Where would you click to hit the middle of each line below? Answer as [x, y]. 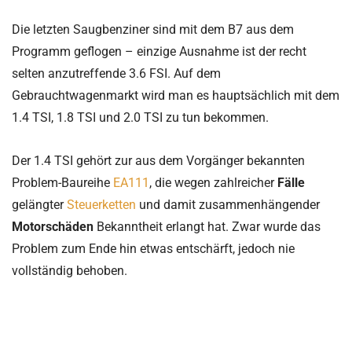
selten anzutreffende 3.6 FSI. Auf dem [116, 74]
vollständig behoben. [71, 271]
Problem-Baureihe [62, 183]
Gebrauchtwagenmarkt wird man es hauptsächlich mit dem [176, 96]
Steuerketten [101, 205]
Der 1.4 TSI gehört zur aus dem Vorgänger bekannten [158, 161]
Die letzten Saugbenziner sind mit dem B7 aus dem [153, 30]
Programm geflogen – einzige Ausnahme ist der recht [159, 52]
